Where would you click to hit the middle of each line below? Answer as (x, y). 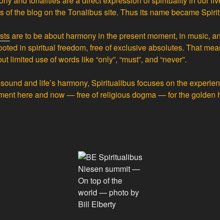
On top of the (100, 180)
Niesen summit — (109, 168)
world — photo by (108, 192)
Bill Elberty (97, 204)
